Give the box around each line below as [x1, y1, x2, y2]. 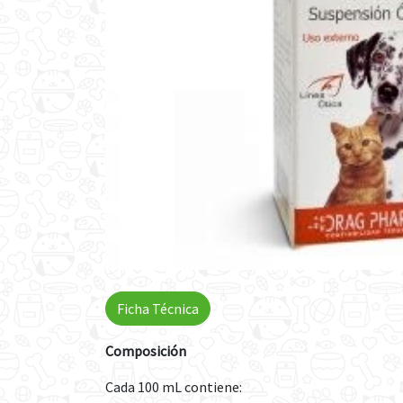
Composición [105, 342, 186, 360]
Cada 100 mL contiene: [105, 378, 242, 396]
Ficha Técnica [117, 300, 199, 318]
